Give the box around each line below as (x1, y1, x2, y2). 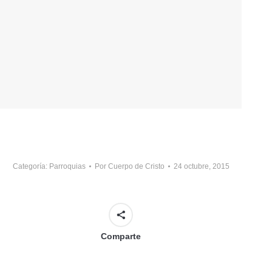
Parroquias (49, 162, 86, 171)
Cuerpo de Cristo (107, 162, 165, 171)
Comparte (101, 231, 141, 241)
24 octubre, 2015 (173, 162, 229, 171)
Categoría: (12, 162, 49, 171)
